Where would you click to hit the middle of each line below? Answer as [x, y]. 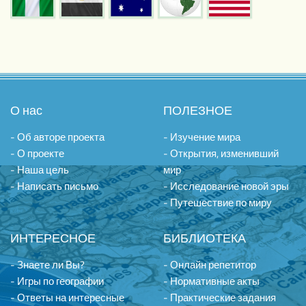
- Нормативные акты [211, 281]
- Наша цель [40, 169]
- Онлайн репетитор [210, 264]
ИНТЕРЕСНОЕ [53, 238]
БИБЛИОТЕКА [205, 238]
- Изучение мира [202, 137]
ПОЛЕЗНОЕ [198, 110]
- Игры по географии [57, 281]
